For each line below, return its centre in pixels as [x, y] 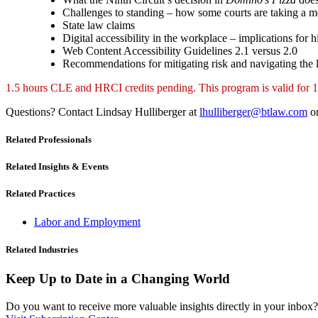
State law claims [99, 25]
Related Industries [42, 249]
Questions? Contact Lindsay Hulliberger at [103, 111]
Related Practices [40, 194]
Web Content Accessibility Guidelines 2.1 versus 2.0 [180, 50]
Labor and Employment [87, 221]
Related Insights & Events [57, 167]
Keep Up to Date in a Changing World [118, 278]
